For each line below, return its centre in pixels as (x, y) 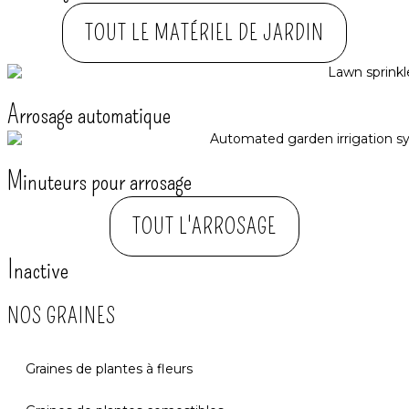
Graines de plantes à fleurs (109, 368)
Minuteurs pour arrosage (100, 181)
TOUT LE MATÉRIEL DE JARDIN (204, 32)
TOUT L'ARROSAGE (204, 226)
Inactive (38, 269)
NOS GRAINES (62, 315)
